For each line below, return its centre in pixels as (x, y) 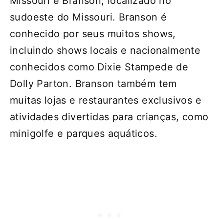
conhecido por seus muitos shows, (93, 34)
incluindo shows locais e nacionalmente (105, 51)
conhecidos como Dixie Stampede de (99, 67)
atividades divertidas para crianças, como (109, 117)
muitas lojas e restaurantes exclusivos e (106, 100)
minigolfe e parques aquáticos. (84, 134)
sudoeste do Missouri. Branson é (88, 17)
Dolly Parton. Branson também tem (93, 84)
